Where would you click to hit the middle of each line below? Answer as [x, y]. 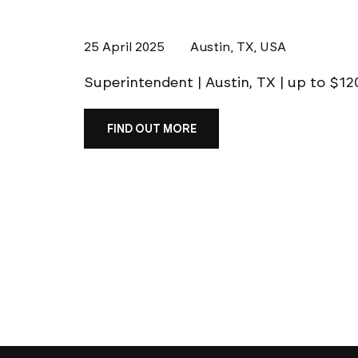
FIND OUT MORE [151, 129]
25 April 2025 [124, 47]
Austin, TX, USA [238, 47]
